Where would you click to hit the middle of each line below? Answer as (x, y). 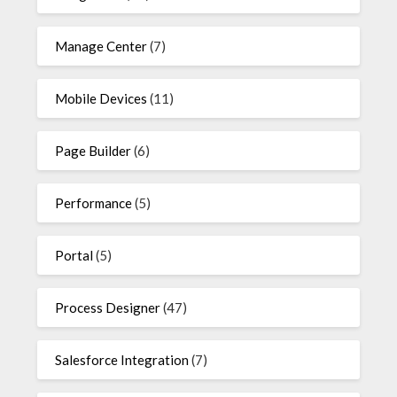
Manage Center (101, 47)
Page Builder (93, 151)
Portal (74, 256)
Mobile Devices (101, 99)
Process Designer (108, 308)
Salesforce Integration (122, 360)
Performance (94, 203)
